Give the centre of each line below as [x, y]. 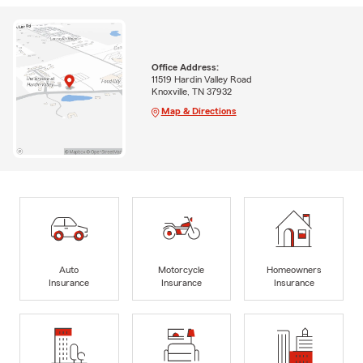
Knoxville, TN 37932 [191, 91]
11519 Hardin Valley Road [201, 79]
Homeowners [294, 269]
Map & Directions [199, 111]
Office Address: [185, 67]
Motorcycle [181, 269]
